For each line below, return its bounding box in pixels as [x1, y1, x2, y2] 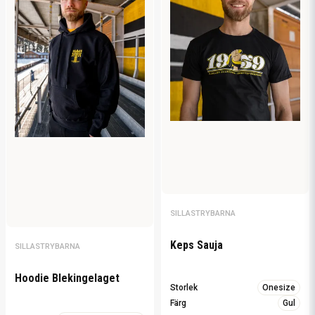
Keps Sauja [170, 238, 223, 252]
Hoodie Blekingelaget [15, 271, 120, 285]
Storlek [170, 283, 198, 293]
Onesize [262, 283, 295, 293]
